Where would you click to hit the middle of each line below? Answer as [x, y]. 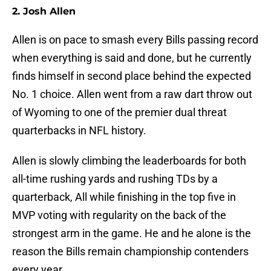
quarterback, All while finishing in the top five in [124, 197]
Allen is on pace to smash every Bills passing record [135, 40]
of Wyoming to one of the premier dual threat [119, 113]
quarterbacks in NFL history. [79, 131]
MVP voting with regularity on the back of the [119, 215]
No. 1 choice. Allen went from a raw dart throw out [132, 94]
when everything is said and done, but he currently [132, 58]
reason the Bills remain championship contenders [130, 252]
